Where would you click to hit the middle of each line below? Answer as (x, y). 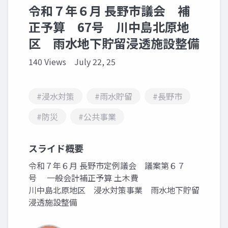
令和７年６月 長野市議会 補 (109, 10)
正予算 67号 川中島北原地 (109, 26)
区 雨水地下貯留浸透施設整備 (114, 43)
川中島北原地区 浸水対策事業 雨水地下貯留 (114, 190)
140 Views (47, 61)
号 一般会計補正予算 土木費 (83, 177)
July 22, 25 (95, 61)
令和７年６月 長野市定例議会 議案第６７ (107, 165)
